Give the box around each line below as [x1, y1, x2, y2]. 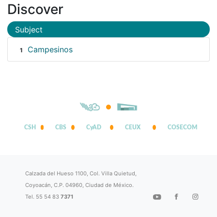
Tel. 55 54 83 [25, 193, 61, 201]
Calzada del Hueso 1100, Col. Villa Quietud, [25, 170, 137, 177]
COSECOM [167, 124, 198, 131]
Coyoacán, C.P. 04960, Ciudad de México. [25, 182, 134, 189]
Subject [15, 24, 43, 34]
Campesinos [27, 45, 73, 55]
